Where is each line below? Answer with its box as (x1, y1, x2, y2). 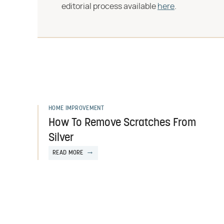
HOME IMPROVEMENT (48, 105, 104, 111)
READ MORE (52, 150, 83, 156)
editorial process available (61, 2, 157, 10)
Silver (48, 132, 74, 144)
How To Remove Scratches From (48, 117, 196, 129)
